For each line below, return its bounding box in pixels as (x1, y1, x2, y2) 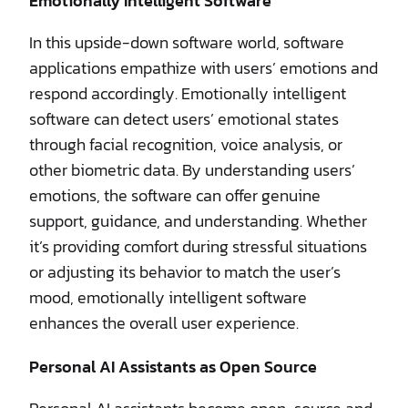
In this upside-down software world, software (29, 29, 344, 55)
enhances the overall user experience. (29, 310, 299, 335)
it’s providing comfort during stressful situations (29, 233, 367, 259)
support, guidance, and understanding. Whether (29, 208, 367, 233)
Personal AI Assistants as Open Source (29, 353, 317, 379)
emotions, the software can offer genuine (29, 182, 321, 208)
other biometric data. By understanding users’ (29, 157, 355, 182)
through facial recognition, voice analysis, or (29, 131, 342, 157)
